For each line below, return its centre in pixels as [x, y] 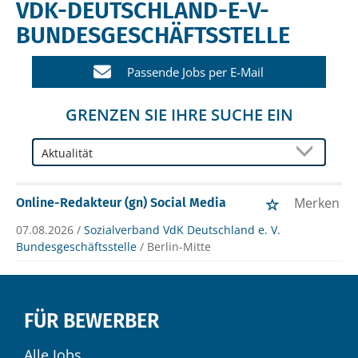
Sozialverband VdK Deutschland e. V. [182, 230]
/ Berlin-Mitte [175, 247]
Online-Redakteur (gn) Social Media [121, 203]
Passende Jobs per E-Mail [196, 72]
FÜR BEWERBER [91, 322]
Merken [317, 203]
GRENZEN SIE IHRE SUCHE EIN [179, 115]
